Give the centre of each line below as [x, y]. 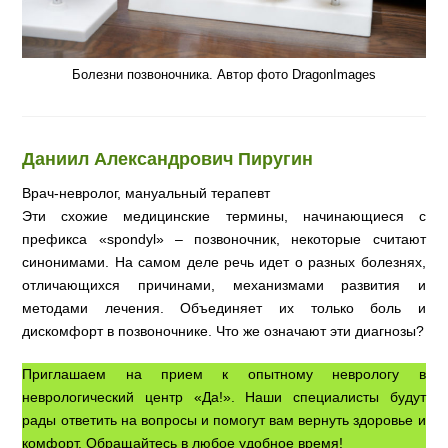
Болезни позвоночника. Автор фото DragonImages [224, 75]
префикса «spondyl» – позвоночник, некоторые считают [224, 239]
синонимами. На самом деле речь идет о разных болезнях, [224, 262]
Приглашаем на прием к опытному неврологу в [224, 374]
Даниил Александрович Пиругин [168, 159]
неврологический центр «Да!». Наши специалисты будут [224, 397]
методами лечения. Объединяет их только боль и [224, 308]
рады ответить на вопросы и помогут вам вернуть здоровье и [224, 420]
